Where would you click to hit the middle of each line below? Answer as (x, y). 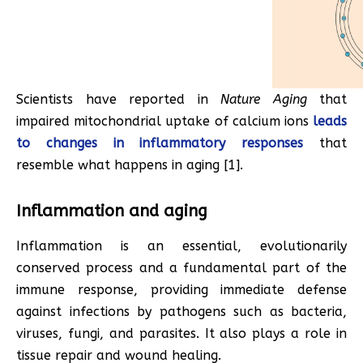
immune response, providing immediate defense (181, 289)
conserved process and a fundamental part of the (181, 267)
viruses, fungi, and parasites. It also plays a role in (181, 333)
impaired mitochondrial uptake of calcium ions (164, 121)
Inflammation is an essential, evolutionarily (181, 246)
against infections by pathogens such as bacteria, (181, 311)
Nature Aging (264, 99)
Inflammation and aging (112, 211)
